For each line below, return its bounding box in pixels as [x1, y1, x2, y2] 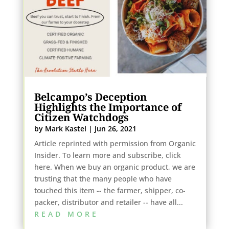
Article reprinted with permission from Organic [34, 138, 196, 148]
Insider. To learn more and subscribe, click [34, 150, 181, 160]
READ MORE [34, 209, 99, 219]
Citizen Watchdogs [34, 110, 129, 124]
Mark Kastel [44, 123, 86, 133]
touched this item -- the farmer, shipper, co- [34, 185, 186, 195]
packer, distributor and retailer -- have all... [34, 197, 183, 207]
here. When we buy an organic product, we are [34, 162, 195, 172]
